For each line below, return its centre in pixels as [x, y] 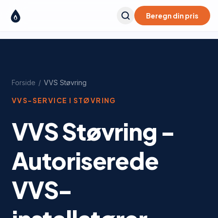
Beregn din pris [172, 16]
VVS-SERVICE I [43, 100]
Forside [24, 82]
